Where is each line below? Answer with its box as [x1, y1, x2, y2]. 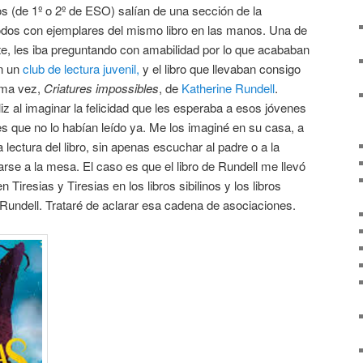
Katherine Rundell [181, 79, 275, 96]
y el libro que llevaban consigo [139, 59, 301, 77]
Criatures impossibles [44, 79, 159, 96]
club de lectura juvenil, [23, 59, 139, 77]
